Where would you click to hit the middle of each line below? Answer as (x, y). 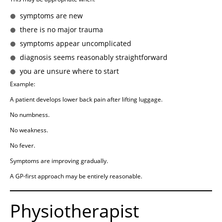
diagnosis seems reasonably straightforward (94, 57)
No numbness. (30, 115)
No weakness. (29, 130)
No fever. (23, 146)
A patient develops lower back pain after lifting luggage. (86, 100)
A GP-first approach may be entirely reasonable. (76, 176)
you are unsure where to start (69, 71)
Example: (23, 84)
